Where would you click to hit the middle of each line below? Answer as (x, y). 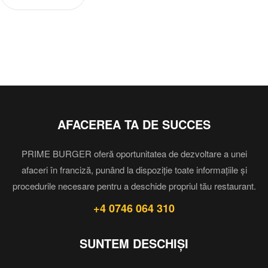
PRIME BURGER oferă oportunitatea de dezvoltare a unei (134, 153)
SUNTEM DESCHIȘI (134, 243)
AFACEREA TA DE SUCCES (134, 124)
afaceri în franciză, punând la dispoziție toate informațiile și (134, 169)
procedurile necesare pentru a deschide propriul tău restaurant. (134, 185)
